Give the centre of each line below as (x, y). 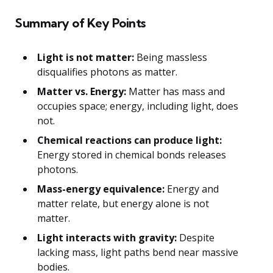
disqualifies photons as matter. (107, 72)
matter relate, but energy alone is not (123, 204)
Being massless (171, 58)
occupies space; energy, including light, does (138, 106)
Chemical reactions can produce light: (129, 140)
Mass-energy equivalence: (101, 189)
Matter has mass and (175, 92)
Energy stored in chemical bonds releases (132, 155)
